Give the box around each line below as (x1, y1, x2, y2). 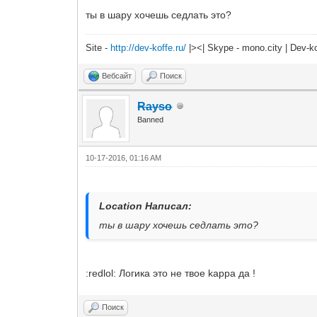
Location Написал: (99, 200, 192, 212)
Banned (137, 115, 164, 124)
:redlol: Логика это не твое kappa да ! (86, 267, 256, 279)
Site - (86, 42, 111, 53)
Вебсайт (102, 71, 132, 80)
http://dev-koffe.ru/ (110, 42, 187, 53)
